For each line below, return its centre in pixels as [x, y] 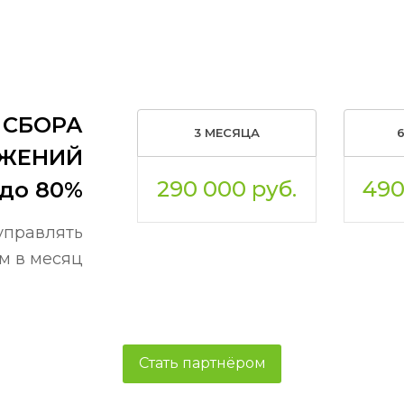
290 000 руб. [226, 188]
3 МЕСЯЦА [226, 132]
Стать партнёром [202, 363]
